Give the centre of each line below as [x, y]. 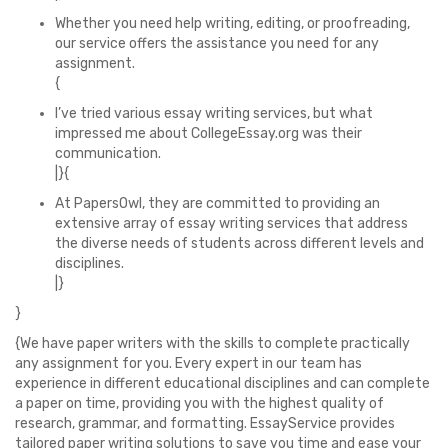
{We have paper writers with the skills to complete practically [212, 343]
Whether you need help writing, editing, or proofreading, [232, 23]
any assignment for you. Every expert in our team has [188, 363]
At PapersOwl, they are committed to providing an [217, 203]
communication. [108, 153]
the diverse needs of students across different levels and [239, 243]
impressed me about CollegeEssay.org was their [208, 133]
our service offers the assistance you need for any [217, 43]
